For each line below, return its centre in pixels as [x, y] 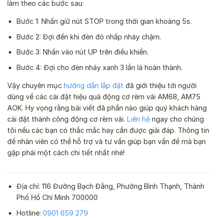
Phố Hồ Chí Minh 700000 [57, 198]
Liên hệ [138, 119]
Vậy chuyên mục [36, 86]
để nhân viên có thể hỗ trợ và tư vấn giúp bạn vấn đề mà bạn [107, 142]
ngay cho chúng [177, 119]
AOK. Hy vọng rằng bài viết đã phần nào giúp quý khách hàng [107, 108]
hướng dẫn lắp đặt [94, 86]
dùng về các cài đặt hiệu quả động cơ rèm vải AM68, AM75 [104, 97]
